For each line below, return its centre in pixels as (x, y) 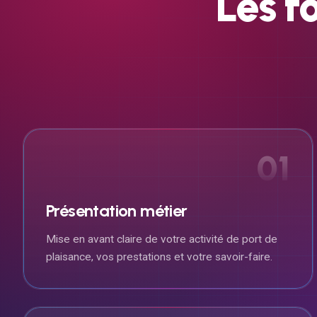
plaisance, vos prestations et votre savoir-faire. (159, 257)
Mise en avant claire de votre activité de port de (162, 239)
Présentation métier (117, 210)
